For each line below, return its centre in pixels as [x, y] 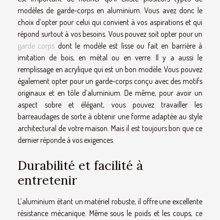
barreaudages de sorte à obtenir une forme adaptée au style [110, 117]
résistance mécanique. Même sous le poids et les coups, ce [110, 213]
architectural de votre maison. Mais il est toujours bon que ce [110, 128]
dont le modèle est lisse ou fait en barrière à [129, 46]
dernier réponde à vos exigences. [66, 140]
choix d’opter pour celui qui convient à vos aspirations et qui [110, 22]
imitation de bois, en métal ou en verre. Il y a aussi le [110, 58]
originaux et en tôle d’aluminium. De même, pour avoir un [110, 93]
